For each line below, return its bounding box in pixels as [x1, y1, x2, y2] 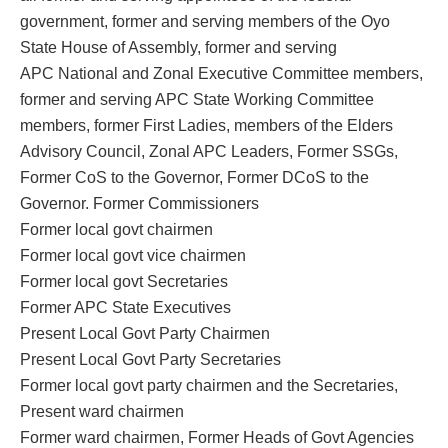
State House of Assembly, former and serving [20, 38, 337, 56]
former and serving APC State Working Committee [20, 90, 374, 108]
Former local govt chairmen [20, 220, 213, 238]
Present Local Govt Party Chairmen [20, 324, 270, 342]
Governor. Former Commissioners [20, 194, 259, 212]
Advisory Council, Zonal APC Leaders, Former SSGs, [20, 142, 398, 160]
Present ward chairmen [20, 402, 184, 420]
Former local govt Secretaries [20, 272, 228, 290]
